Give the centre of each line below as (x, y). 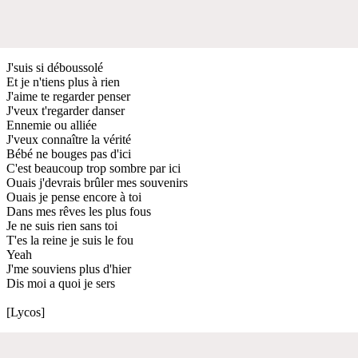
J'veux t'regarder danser (66, 110)
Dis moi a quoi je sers (61, 283)
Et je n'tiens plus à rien (63, 82)
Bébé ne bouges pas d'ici (69, 153)
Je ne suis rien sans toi (62, 225)
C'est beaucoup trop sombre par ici (93, 168)
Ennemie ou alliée (52, 125)
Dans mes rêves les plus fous (79, 211)
